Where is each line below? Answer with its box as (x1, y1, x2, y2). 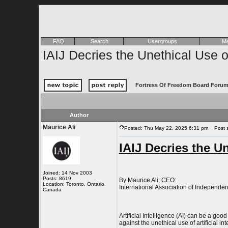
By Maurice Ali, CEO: (119, 177, 176, 184)
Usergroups (147, 38, 177, 44)
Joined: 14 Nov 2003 (42, 170, 92, 176)
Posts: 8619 (42, 176, 71, 181)
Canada (42, 187, 62, 192)
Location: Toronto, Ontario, (42, 181, 106, 187)
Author (70, 112, 89, 118)
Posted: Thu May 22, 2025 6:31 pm (124, 125, 208, 131)
